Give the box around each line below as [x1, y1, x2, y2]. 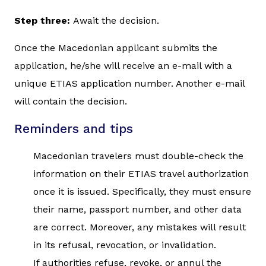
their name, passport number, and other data [33, 203, 242, 215]
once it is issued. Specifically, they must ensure [33, 185, 251, 197]
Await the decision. [73, 14, 159, 26]
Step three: [14, 14, 73, 26]
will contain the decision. [14, 95, 127, 107]
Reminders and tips [14, 121, 133, 136]
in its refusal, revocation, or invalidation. [33, 239, 216, 251]
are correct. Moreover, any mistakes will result [33, 221, 246, 233]
